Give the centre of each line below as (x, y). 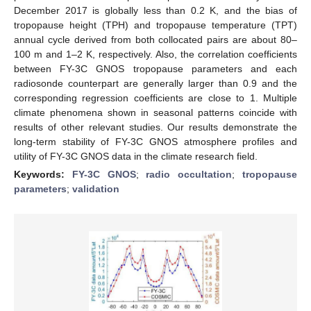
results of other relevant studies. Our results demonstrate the (155, 127)
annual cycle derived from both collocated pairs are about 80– (155, 39)
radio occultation (189, 174)
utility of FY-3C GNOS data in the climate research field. (136, 156)
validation (96, 188)
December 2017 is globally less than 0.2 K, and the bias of (155, 10)
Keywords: (43, 174)
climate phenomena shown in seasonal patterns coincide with (155, 112)
